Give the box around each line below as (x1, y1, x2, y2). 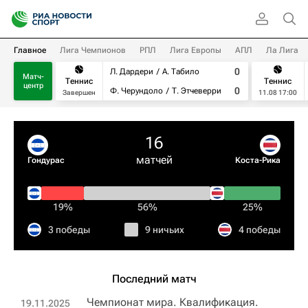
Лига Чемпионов (60, 45, 126, 55)
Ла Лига (266, 45, 298, 55)
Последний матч (111, 272, 197, 285)
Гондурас (27, 155, 65, 165)
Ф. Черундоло (110, 86, 163, 96)
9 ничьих (144, 224, 184, 235)
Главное (14, 45, 46, 55)
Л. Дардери (110, 67, 153, 76)
